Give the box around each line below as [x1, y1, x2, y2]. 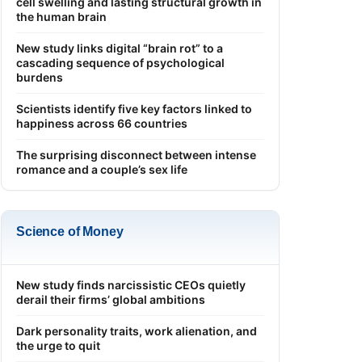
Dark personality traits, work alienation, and [16, 323, 257, 338]
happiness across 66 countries [16, 116, 187, 130]
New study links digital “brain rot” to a [16, 40, 223, 55]
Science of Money [16, 224, 124, 238]
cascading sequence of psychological [16, 55, 225, 69]
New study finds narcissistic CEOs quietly [16, 277, 246, 292]
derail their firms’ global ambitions [16, 292, 205, 306]
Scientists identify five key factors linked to [16, 101, 252, 116]
